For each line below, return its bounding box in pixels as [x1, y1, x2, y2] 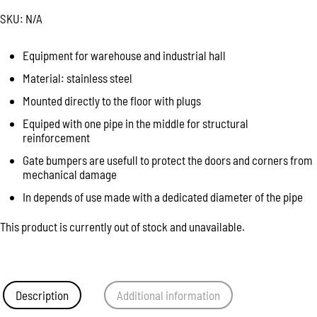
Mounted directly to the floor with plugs [23, 93, 201, 108]
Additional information [117, 288, 221, 302]
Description [16, 288, 69, 302]
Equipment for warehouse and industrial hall [23, 48, 226, 62]
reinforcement [23, 130, 90, 144]
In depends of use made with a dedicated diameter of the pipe [23, 190, 303, 204]
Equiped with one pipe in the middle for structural [23, 116, 248, 130]
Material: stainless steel [23, 71, 132, 85]
